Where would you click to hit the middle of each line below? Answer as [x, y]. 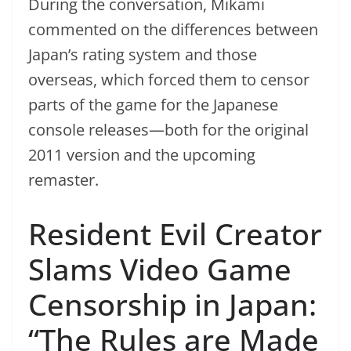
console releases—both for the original [168, 130]
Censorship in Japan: [172, 304]
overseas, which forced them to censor [169, 80]
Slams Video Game [160, 269]
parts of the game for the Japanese [153, 105]
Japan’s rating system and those [143, 54]
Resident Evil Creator [175, 233]
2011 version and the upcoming [142, 155]
